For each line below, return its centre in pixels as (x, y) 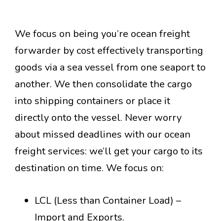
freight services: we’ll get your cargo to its (109, 151)
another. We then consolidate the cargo (103, 84)
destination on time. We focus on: (89, 168)
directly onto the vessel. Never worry (98, 118)
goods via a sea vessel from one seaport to (110, 67)
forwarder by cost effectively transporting (109, 51)
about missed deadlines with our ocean (103, 134)
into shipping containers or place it (92, 101)
